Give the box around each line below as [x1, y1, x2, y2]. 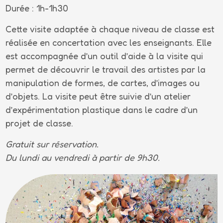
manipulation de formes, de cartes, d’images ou [5, 77, 200, 89]
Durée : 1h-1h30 [5, 2, 69, 14]
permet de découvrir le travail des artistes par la [5, 64, 206, 75]
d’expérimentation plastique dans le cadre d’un [5, 104, 198, 115]
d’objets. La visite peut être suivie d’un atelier [5, 91, 191, 102]
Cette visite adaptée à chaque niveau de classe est [5, 23, 215, 35]
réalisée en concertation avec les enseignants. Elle [5, 37, 212, 48]
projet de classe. [5, 117, 74, 129]
